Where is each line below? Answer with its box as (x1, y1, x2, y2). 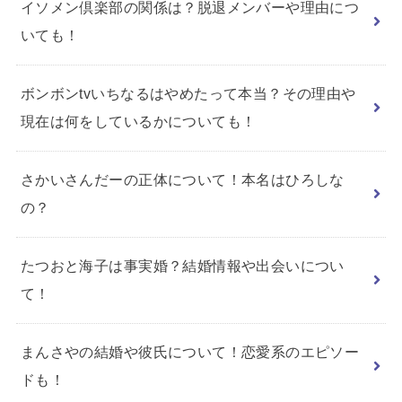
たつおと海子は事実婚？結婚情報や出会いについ (20, 258, 345, 275)
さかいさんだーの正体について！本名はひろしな (20, 171, 345, 188)
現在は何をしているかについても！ (20, 113, 257, 130)
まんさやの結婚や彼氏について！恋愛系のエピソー (20, 344, 360, 361)
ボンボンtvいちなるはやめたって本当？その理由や (20, 85, 356, 102)
